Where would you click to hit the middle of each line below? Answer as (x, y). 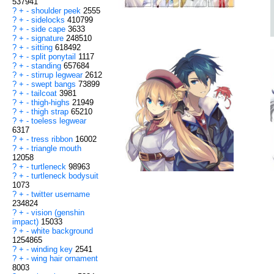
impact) (27, 222)
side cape (50, 29)
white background (62, 231)
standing (47, 66)
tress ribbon (53, 139)
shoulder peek (57, 11)
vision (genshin (58, 213)
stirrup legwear (58, 75)
